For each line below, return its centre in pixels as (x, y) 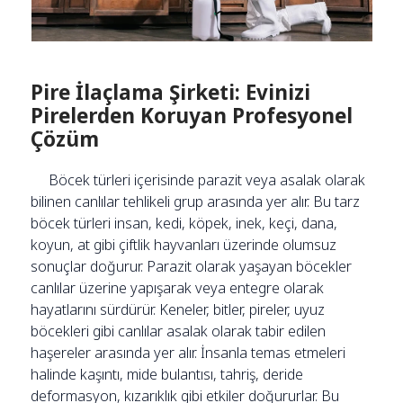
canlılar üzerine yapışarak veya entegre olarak (178, 287)
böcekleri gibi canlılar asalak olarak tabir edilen (179, 331)
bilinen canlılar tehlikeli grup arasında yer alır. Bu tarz (196, 201)
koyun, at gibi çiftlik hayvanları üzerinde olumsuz (184, 244)
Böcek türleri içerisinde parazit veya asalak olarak (207, 179)
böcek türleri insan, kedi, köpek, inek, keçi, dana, (184, 223)
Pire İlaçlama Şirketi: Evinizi (171, 92)
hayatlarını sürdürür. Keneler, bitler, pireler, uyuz (178, 309)
